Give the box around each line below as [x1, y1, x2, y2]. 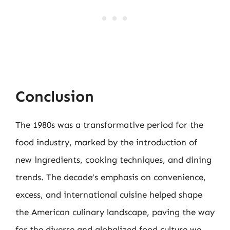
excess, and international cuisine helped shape [15, 189, 202, 200]
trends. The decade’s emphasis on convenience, [15, 171, 206, 182]
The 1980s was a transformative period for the [15, 119, 203, 130]
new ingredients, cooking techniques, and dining [15, 154, 212, 165]
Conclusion [15, 87, 94, 106]
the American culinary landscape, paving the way [15, 206, 215, 217]
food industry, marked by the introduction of [15, 137, 197, 147]
